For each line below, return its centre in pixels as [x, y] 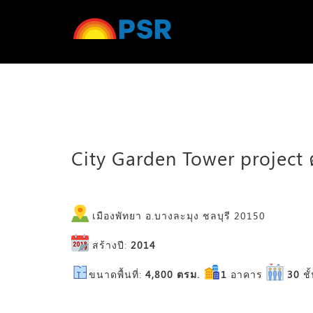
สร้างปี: [110, 245]
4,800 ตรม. [173, 274]
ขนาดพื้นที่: [115, 274]
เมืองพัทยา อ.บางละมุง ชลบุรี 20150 [177, 216]
